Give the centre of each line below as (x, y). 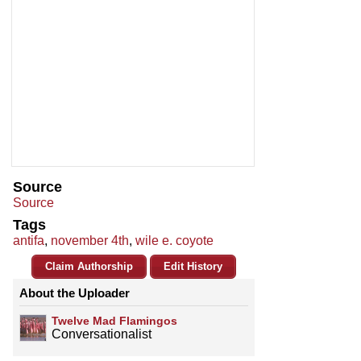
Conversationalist (102, 334)
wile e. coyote (174, 241)
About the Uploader (75, 293)
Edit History (193, 267)
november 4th (90, 241)
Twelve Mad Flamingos (114, 321)
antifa (29, 241)
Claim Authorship (89, 267)
